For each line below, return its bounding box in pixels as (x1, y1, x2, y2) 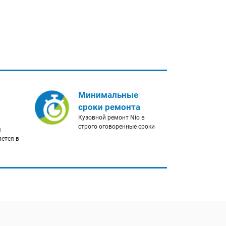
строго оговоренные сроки (78, 123, 155, 131)
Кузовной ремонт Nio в (78, 114, 145, 122)
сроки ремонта (78, 102, 140, 112)
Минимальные (78, 90, 138, 100)
